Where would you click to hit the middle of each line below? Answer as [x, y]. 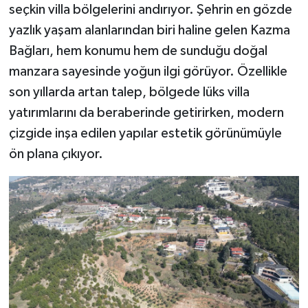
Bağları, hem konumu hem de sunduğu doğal [138, 51]
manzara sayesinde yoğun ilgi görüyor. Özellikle [148, 72]
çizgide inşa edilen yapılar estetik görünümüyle [145, 134]
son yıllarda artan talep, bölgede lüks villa [129, 92]
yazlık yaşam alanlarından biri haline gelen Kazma [149, 31]
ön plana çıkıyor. [56, 154]
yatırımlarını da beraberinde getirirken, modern [146, 113]
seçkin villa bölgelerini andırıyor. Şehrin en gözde [150, 10]
